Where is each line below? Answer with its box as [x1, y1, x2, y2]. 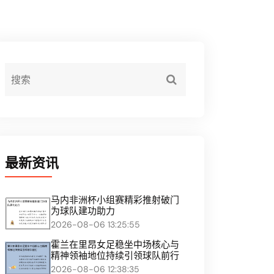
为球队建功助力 [51, 205, 115, 217]
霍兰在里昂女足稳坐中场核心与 [51, 239, 179, 251]
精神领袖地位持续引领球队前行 [51, 250, 179, 262]
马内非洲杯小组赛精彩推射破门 [51, 194, 179, 206]
